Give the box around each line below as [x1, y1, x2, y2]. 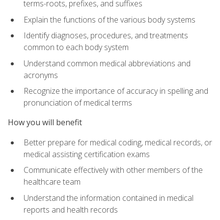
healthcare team [24, 176, 81, 188]
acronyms [24, 69, 58, 81]
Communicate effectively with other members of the [24, 165, 203, 176]
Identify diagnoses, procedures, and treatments [24, 30, 188, 41]
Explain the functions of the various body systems [24, 14, 195, 25]
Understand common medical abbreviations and [24, 57, 191, 69]
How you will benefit [8, 117, 82, 128]
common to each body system [24, 42, 129, 53]
